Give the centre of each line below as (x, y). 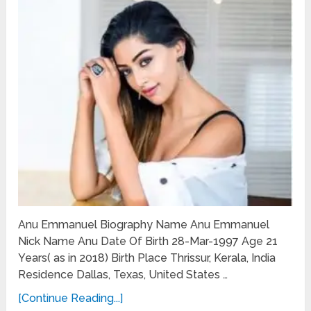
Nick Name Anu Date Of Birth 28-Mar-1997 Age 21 (148, 242)
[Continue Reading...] (71, 299)
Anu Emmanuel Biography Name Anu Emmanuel (144, 225)
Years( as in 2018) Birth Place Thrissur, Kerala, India (147, 258)
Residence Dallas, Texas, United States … (123, 275)
